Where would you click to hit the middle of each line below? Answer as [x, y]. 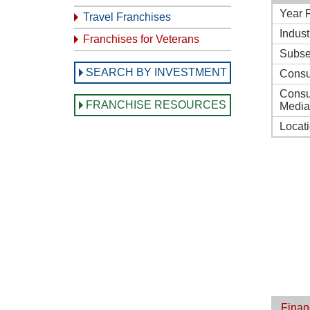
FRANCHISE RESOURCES [156, 105]
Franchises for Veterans [141, 39]
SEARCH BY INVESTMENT [156, 72]
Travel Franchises [127, 17]
